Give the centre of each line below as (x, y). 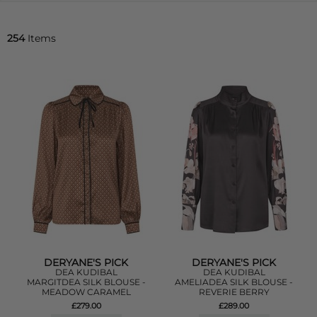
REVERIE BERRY (234, 292)
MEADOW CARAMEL (86, 292)
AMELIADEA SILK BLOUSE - (234, 282)
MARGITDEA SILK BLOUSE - (86, 282)
